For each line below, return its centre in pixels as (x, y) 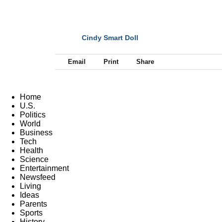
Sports (31, 213)
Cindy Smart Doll (110, 37)
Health (31, 150)
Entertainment (44, 168)
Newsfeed (38, 177)
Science (34, 159)
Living (30, 186)
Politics (33, 114)
